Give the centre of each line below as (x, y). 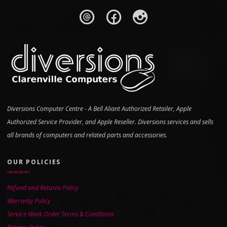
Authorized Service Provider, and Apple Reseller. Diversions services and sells (110, 122)
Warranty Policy (29, 201)
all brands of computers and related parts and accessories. (87, 135)
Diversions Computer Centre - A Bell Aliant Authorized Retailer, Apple (99, 108)
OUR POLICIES (34, 162)
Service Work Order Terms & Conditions (61, 214)
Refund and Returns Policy (43, 187)
